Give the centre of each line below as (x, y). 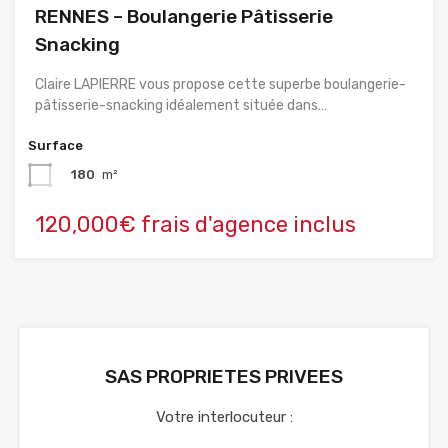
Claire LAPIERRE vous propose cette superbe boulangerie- (220, 85)
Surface (55, 146)
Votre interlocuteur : (224, 417)
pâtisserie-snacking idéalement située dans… (181, 106)
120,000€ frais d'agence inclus (195, 225)
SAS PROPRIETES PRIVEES (224, 377)
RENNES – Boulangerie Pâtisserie (184, 17)
